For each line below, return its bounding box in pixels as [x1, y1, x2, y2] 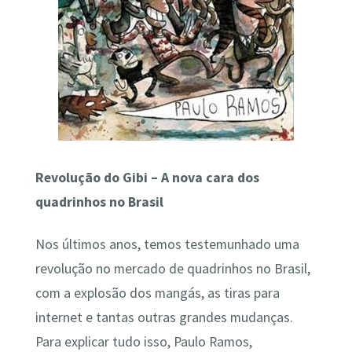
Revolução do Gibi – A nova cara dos [35, 169, 259, 187]
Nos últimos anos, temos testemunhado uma [35, 235, 299, 253]
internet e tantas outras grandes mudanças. [35, 308, 293, 326]
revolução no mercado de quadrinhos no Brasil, [35, 259, 310, 277]
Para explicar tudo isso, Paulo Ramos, [35, 332, 252, 350]
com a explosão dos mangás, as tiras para [35, 284, 280, 302]
